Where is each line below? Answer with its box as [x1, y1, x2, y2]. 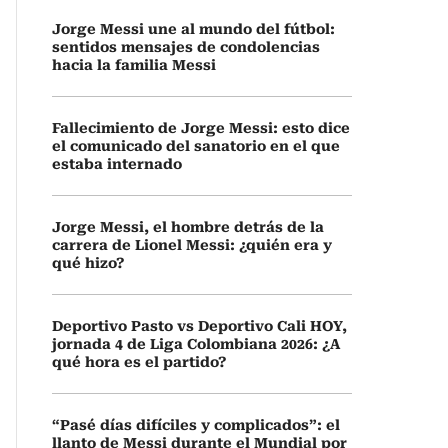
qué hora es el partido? [52, 354, 226, 370]
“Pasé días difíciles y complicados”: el [52, 417, 340, 433]
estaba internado [52, 156, 182, 172]
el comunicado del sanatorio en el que [52, 138, 340, 154]
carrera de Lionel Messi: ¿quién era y [52, 237, 332, 253]
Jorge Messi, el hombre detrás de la [52, 219, 324, 235]
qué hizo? [52, 255, 124, 271]
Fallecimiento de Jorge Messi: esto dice [52, 120, 350, 136]
